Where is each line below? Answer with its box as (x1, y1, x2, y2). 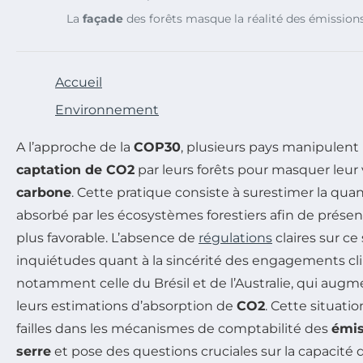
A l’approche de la (16, 139, 134, 156)
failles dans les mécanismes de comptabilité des (16, 321, 331, 337)
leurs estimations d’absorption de (16, 298, 237, 314)
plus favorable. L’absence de (16, 230, 199, 246)
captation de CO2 (16, 162, 135, 178)
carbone (16, 185, 71, 201)
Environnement (55, 102, 159, 118)
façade (83, 11, 123, 27)
